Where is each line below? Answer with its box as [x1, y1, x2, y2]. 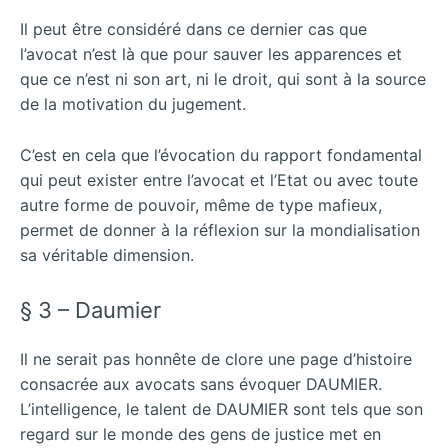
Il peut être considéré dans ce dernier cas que [20, 19, 367, 40]
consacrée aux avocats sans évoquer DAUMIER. [20, 373, 382, 394]
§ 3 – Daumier [20, 296, 161, 323]
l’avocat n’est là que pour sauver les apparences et [20, 44, 402, 65]
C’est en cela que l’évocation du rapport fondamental [20, 145, 422, 166]
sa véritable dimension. [20, 245, 194, 266]
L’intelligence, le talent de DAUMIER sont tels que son [20, 398, 423, 419]
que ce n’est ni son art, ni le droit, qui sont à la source [20, 69, 426, 90]
